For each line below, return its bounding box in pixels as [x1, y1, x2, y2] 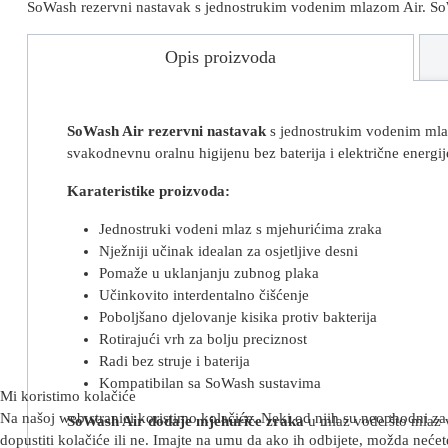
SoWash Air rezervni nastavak [66, 122, 266, 139]
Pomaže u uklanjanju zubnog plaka [98, 264, 319, 281]
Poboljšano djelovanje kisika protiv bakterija [98, 308, 377, 325]
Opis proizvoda [165, 47, 277, 67]
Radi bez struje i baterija [98, 352, 250, 369]
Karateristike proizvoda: [66, 182, 230, 199]
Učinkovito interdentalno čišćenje [98, 286, 309, 303]
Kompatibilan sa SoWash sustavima [98, 374, 321, 391]
